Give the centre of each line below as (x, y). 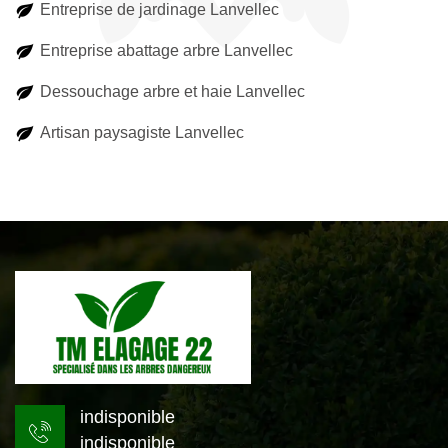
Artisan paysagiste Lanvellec (142, 132)
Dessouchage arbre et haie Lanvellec (172, 91)
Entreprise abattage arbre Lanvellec (166, 50)
